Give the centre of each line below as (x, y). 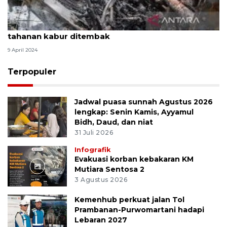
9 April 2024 (23, 50)
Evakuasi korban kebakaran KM (134, 159)
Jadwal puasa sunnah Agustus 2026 (144, 102)
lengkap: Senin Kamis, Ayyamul (134, 112)
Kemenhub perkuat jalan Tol (130, 200)
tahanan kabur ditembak (59, 36)
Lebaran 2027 (101, 220)
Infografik (93, 150)
